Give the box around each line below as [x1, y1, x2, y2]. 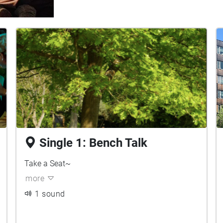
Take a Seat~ [24, 159, 71, 168]
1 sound [35, 189, 65, 199]
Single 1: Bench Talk [39, 136, 148, 150]
